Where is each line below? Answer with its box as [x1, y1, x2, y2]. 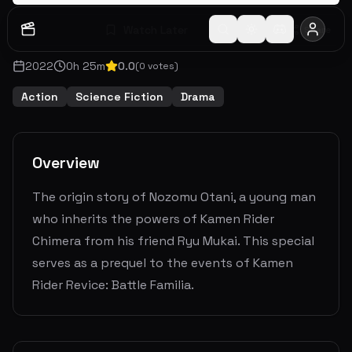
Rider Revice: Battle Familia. [32, 277, 194, 293]
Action [21, 90, 58, 104]
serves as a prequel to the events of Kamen [32, 255, 293, 271]
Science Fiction [75, 90, 163, 104]
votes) [145, 60, 178, 72]
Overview [32, 152, 100, 173]
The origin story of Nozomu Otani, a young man [32, 189, 316, 205]
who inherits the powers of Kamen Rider [32, 211, 274, 227]
